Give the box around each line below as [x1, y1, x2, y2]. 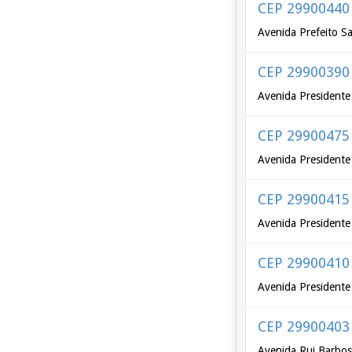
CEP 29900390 [258, 64, 350, 80]
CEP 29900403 [258, 318, 350, 335]
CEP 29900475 [258, 127, 350, 144]
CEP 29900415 [258, 191, 350, 207]
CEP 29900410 [258, 255, 350, 271]
